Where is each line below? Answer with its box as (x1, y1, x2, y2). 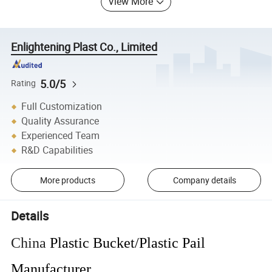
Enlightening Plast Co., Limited (11, 39, 158, 55)
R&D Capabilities (21, 143, 93, 157)
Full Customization (21, 100, 103, 114)
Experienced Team (21, 129, 100, 143)
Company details (172, 174, 236, 186)
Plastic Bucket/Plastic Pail (50, 235, 206, 251)
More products (39, 174, 95, 186)
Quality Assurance (21, 114, 100, 128)
